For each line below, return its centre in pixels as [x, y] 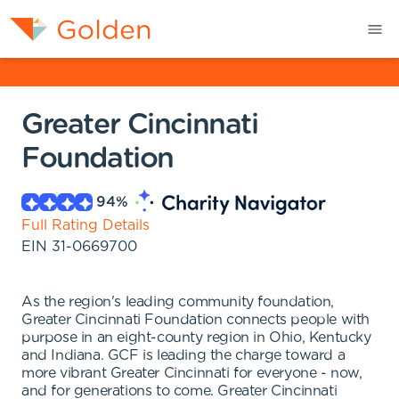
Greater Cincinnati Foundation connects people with [196, 320]
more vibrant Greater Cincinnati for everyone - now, [192, 373]
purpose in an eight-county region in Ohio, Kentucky [196, 338]
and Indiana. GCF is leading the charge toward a [183, 355]
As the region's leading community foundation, [178, 302]
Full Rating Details [85, 225]
